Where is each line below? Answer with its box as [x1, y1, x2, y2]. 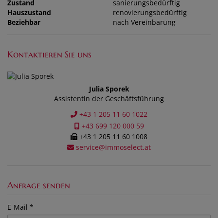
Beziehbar [7, 18, 40, 27]
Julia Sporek [89, 84, 129, 94]
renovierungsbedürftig [113, 8, 187, 18]
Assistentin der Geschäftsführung [54, 94, 164, 104]
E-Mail [7, 202, 28, 212]
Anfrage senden [7, 180, 70, 191]
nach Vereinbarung [113, 18, 176, 27]
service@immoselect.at [74, 143, 151, 152]
